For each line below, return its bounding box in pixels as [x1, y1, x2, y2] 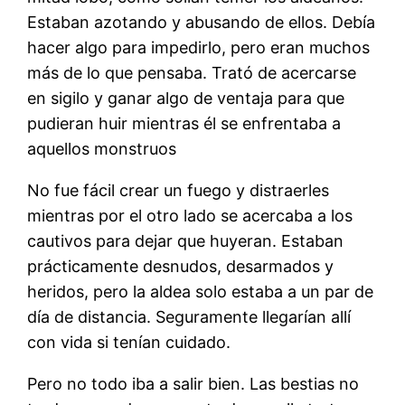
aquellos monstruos [27, 139, 177, 159]
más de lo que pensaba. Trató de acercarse [27, 63, 357, 83]
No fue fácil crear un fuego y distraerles [27, 181, 330, 201]
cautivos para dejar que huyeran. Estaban [27, 231, 344, 251]
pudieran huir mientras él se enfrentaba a [27, 114, 342, 134]
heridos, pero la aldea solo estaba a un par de [27, 282, 374, 302]
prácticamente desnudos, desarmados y [27, 257, 334, 277]
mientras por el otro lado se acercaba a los [27, 206, 353, 226]
